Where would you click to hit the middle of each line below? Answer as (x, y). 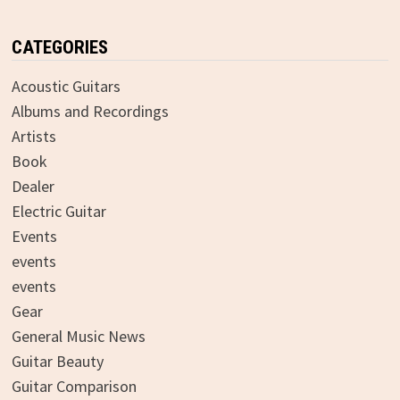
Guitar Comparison (74, 386)
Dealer (33, 186)
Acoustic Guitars (66, 86)
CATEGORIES (59, 47)
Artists (33, 136)
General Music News (78, 336)
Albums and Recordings (90, 111)
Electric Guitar (58, 211)
